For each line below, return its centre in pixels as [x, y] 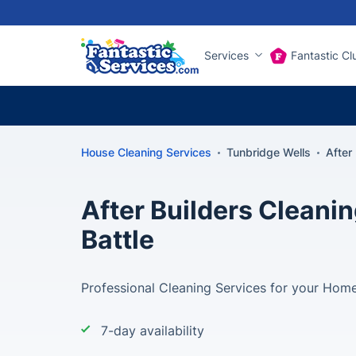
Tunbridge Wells [269, 152]
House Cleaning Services [146, 152]
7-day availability [153, 331]
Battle [118, 240]
